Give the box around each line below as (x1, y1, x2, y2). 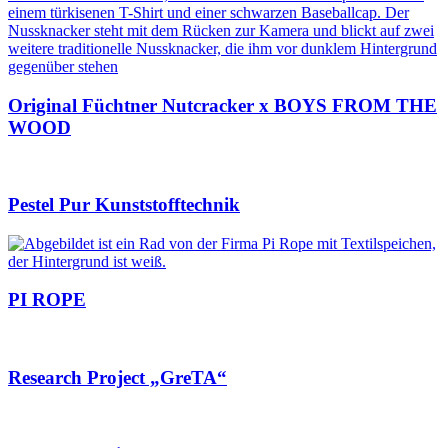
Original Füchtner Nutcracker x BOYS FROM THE (8, 94, 437, 116)
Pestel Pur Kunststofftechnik (8, 194, 240, 216)
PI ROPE (8, 289, 86, 311)
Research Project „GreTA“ (8, 366, 227, 388)
